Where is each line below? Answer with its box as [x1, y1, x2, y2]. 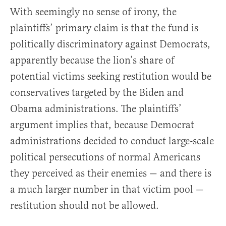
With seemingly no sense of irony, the [10, 6, 177, 19]
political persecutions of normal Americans [10, 151, 200, 164]
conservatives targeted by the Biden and [10, 86, 184, 99]
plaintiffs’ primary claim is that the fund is [10, 22, 198, 35]
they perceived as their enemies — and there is [10, 167, 211, 180]
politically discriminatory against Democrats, [10, 38, 210, 51]
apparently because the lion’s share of [10, 54, 175, 67]
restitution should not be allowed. [10, 199, 159, 212]
